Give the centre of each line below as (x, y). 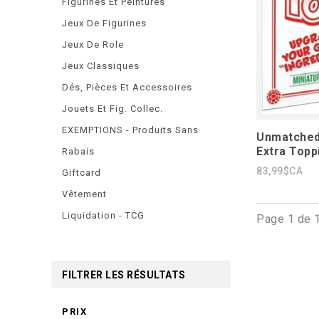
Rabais (78, 151)
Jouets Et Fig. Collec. (113, 109)
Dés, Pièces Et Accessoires (127, 87)
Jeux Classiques (101, 66)
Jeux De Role (93, 45)
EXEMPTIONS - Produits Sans (130, 130)
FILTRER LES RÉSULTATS (124, 275)
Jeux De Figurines (104, 23)
